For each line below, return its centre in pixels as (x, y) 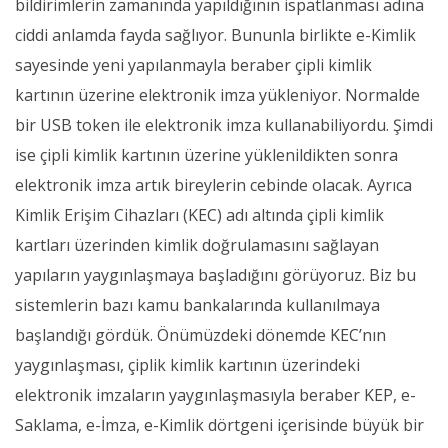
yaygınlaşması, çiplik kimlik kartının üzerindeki (187, 365)
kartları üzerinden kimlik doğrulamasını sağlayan (197, 245)
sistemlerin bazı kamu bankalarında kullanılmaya (197, 305)
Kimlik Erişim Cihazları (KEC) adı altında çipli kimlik (199, 215)
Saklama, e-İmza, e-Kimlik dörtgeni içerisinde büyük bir (219, 425)
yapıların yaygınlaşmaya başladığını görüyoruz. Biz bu (215, 275)
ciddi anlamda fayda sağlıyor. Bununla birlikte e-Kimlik (215, 35)
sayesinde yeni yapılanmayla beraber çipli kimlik (193, 65)
